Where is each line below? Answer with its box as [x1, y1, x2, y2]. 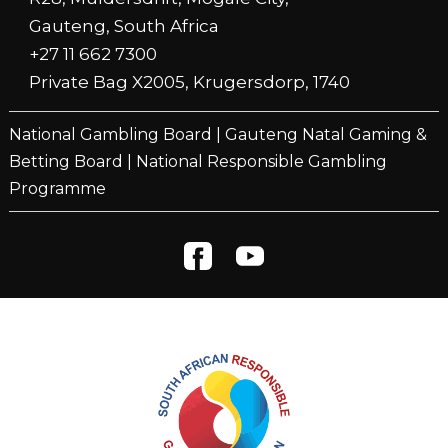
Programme [8, 178, 106, 198]
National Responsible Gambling [135, 151, 387, 171]
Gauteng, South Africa [29, 15, 220, 36]
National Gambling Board [8, 124, 212, 144]
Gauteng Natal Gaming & [224, 124, 427, 144]
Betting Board [8, 151, 123, 171]
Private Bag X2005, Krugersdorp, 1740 [29, 71, 351, 92]
